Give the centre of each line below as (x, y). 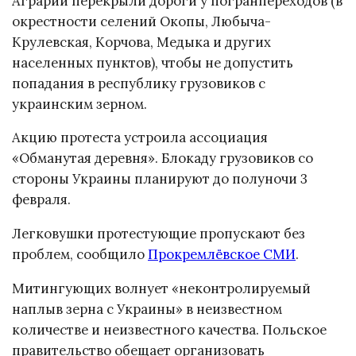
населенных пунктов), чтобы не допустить (153, 62)
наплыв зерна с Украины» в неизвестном (147, 309)
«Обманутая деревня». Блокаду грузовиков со (163, 159)
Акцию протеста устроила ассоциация (140, 138)
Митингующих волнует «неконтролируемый (161, 288)
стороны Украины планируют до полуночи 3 (160, 179)
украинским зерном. (79, 104)
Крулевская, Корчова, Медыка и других (141, 42)
